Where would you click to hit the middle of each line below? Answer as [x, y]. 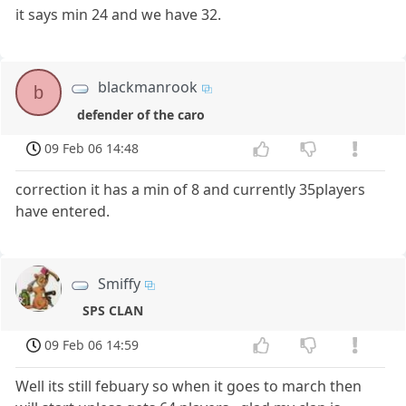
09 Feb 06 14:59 [92, 345]
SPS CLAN [112, 311]
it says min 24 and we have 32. [119, 15]
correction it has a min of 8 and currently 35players [191, 190]
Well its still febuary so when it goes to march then [189, 386]
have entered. [63, 212]
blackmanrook [148, 87]
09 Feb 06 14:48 [92, 149]
